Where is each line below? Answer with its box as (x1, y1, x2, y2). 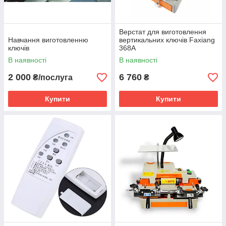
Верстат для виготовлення (119, 28, 206, 36)
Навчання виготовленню (8, 36, 88, 44)
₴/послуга (31, 73, 73, 82)
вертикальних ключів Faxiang (119, 36, 215, 44)
